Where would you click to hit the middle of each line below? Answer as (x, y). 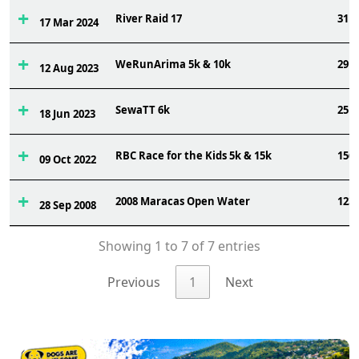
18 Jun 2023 (67, 114)
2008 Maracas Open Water (183, 201)
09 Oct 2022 (67, 159)
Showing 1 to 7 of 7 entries (179, 246)
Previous (134, 282)
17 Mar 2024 (69, 22)
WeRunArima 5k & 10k (173, 64)
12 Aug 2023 (69, 68)
